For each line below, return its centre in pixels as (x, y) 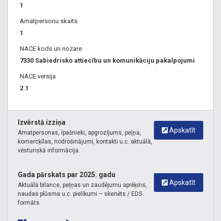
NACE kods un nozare (51, 49)
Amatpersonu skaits (49, 21)
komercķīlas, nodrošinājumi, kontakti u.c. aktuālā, (85, 142)
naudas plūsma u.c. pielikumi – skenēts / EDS (80, 194)
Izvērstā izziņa (42, 122)
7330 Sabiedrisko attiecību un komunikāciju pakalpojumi (107, 60)
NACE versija (38, 76)
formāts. (29, 203)
